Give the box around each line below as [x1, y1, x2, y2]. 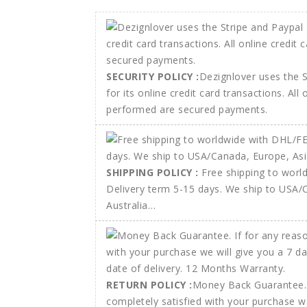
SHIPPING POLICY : [106, 166, 201, 180]
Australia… [106, 199, 156, 212]
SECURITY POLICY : [106, 70, 199, 84]
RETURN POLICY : [106, 278, 193, 292]
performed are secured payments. [106, 103, 268, 116]
